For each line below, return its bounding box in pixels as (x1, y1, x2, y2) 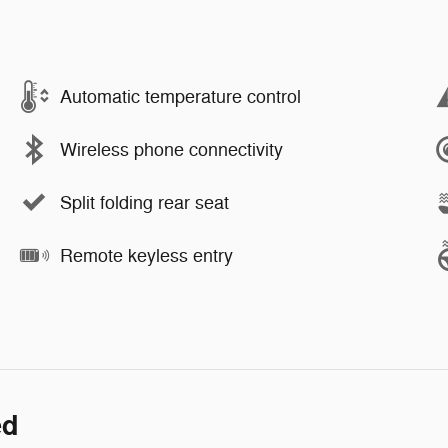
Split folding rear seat (60, 191, 229, 214)
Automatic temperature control (60, 85, 301, 108)
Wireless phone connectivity (60, 138, 283, 161)
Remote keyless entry (60, 244, 233, 267)
